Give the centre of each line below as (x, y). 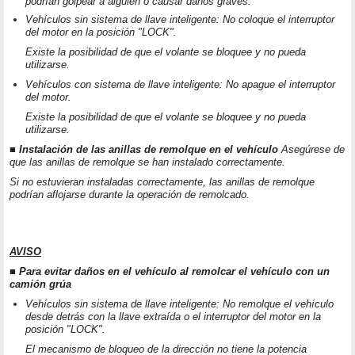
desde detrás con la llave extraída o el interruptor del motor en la (173, 317)
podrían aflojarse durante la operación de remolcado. (130, 195)
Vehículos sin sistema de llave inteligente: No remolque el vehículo (179, 304)
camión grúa (40, 284)
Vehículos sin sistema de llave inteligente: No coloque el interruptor (180, 20)
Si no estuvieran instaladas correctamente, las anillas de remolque (162, 182)
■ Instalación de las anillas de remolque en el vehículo (144, 150)
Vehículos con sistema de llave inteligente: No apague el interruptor (180, 85)
